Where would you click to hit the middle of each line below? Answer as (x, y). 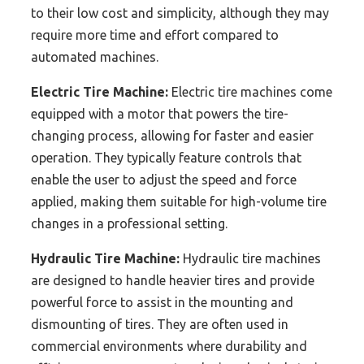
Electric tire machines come (250, 91)
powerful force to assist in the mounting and (162, 302)
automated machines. (95, 56)
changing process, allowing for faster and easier (172, 135)
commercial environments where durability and (169, 346)
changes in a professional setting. (129, 223)
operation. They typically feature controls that (166, 157)
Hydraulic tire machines (250, 258)
